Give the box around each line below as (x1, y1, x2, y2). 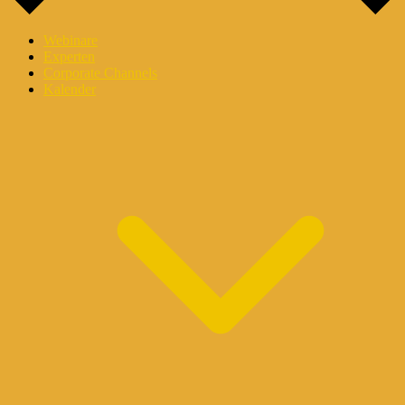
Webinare (43, 33, 98, 48)
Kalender (43, 81, 96, 97)
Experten (43, 49, 95, 64)
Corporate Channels (43, 65, 157, 80)
